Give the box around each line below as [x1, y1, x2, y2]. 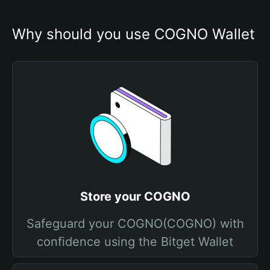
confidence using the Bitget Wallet [37, 234, 233, 249]
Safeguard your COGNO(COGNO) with [26, 216, 244, 231]
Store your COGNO [80, 189, 190, 204]
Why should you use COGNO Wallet [12, 25, 255, 43]
